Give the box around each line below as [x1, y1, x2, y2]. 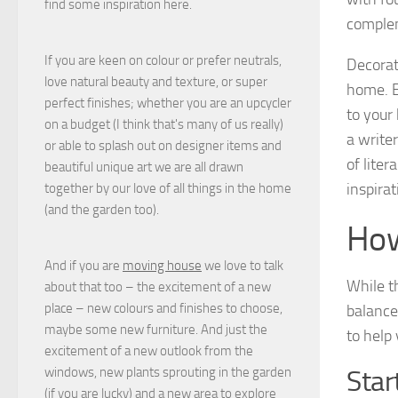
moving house [123, 257, 202, 274]
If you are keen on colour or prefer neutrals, [44, 52, 282, 68]
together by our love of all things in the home [44, 179, 291, 196]
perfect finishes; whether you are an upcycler [44, 94, 291, 111]
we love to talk [202, 257, 283, 274]
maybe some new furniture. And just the [44, 321, 267, 338]
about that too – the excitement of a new [44, 278, 271, 295]
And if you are [44, 257, 123, 274]
